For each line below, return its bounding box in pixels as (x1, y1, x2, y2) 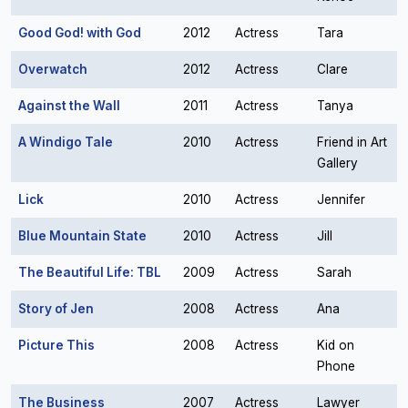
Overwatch (18, 62, 87, 76)
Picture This (18, 338, 95, 352)
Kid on (317, 338, 354, 352)
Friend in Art (317, 135, 387, 149)
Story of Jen (18, 301, 94, 316)
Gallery (317, 156, 358, 170)
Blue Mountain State (18, 229, 147, 243)
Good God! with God (18, 25, 141, 40)
